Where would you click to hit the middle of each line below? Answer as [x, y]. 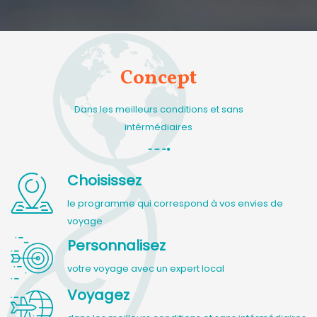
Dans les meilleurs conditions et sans [158, 109]
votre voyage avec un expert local [146, 269]
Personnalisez [116, 246]
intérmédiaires [158, 127]
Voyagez [98, 295]
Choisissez [104, 180]
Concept [158, 78]
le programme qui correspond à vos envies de [175, 203]
